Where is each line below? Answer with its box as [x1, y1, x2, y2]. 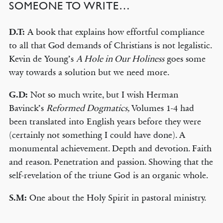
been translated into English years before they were [8, 116, 201, 127]
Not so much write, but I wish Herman [30, 89, 178, 100]
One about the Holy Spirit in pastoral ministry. [29, 192, 207, 203]
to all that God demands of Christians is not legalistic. [8, 40, 212, 51]
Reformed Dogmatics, [46, 103, 131, 113]
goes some [164, 53, 206, 64]
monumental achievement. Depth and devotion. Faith [8, 143, 212, 154]
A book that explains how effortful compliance [27, 26, 205, 37]
